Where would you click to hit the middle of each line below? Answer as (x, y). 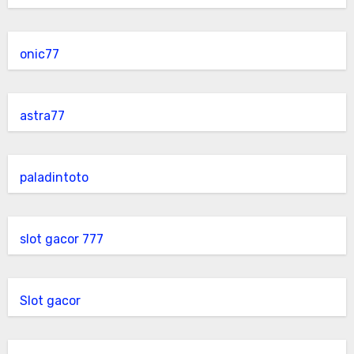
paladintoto (54, 177)
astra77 (42, 116)
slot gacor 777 (61, 239)
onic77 (39, 54)
